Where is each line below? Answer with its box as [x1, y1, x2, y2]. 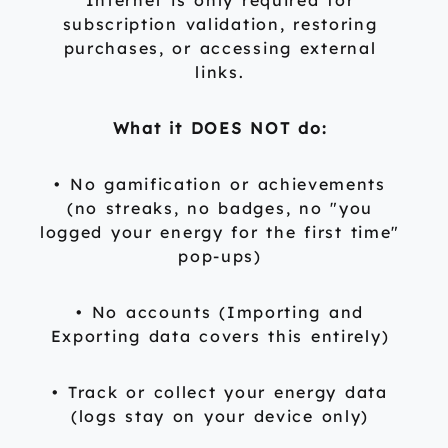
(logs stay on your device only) [70, 406, 370, 427]
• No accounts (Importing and [76, 302, 364, 323]
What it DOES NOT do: [112, 118, 328, 139]
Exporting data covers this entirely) [50, 326, 390, 347]
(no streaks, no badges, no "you [66, 198, 374, 219]
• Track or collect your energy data [52, 382, 388, 403]
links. [195, 62, 245, 83]
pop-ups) [178, 246, 262, 267]
